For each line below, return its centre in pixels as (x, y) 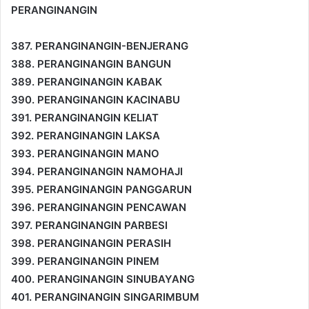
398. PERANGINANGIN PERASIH (91, 243)
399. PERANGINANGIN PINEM (85, 261)
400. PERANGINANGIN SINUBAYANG (103, 279)
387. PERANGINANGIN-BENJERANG (100, 46)
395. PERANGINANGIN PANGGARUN (101, 189)
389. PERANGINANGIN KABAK (87, 81)
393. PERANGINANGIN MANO (85, 153)
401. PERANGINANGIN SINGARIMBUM (105, 297)
